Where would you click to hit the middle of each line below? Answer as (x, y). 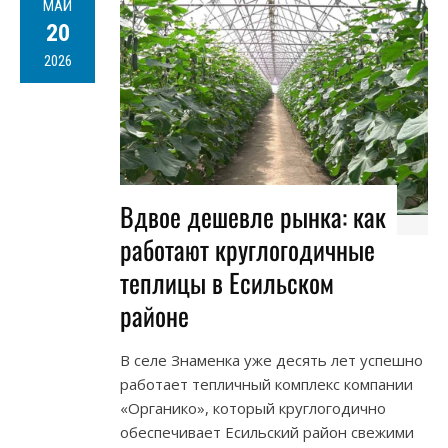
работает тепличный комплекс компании (266, 384)
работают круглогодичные (247, 250)
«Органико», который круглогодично (253, 408)
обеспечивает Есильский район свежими (267, 432)
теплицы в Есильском (227, 283)
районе (154, 316)
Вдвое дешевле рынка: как (253, 217)
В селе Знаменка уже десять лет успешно (271, 360)
